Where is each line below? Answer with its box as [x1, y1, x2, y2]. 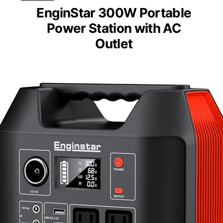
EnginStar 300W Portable [36, 4, 192, 20]
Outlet [95, 35, 133, 51]
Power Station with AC [46, 20, 182, 36]
